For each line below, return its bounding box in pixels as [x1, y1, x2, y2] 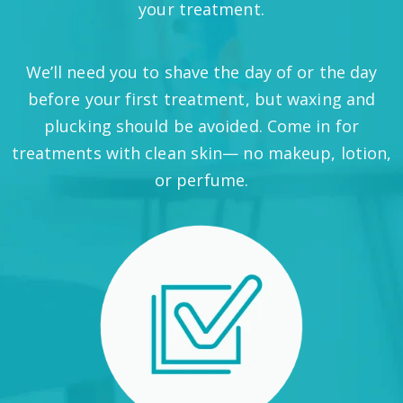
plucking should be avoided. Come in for [44, 115, 359, 137]
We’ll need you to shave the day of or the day [25, 61, 378, 83]
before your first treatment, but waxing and [27, 88, 376, 110]
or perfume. [154, 169, 249, 191]
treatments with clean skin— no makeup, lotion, [11, 142, 392, 164]
